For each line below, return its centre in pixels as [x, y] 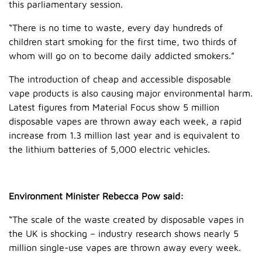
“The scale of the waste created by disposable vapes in [126, 219]
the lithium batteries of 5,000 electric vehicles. [109, 149]
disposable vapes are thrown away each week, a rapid [125, 121]
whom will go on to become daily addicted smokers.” [122, 55]
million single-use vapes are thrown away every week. [125, 247]
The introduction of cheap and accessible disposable [120, 79]
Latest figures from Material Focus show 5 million [114, 107]
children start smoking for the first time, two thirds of [123, 41]
